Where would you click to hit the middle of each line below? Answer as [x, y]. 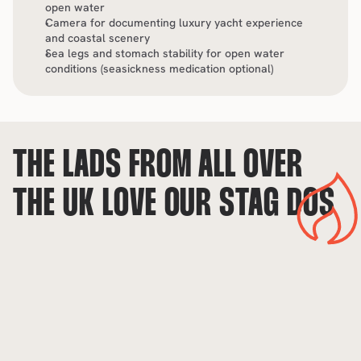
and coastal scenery [98, 38]
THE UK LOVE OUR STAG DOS [174, 205]
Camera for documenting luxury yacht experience [174, 23]
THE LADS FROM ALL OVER [158, 166]
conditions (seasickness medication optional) [159, 68]
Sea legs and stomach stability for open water [165, 53]
